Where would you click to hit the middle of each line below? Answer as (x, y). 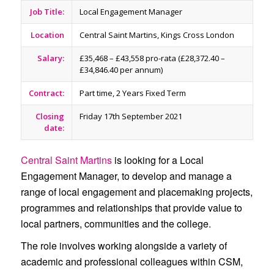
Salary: (50, 58)
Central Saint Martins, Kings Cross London (157, 35)
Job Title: (47, 11)
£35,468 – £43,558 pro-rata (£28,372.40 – (152, 58)
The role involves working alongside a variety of (124, 245)
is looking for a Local (157, 160)
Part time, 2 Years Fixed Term (132, 93)
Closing (50, 116)
